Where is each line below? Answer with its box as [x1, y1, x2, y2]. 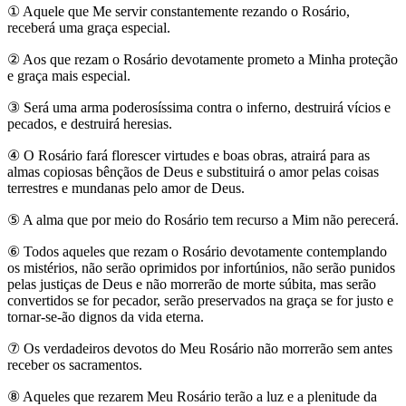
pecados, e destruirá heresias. [7, 115, 172, 131]
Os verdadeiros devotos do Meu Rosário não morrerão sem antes [24, 340, 392, 356]
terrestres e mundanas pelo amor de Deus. [7, 179, 245, 196]
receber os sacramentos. [7, 356, 142, 372]
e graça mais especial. [7, 67, 130, 83]
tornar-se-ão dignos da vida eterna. [7, 308, 204, 324]
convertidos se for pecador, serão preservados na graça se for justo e [7, 292, 393, 308]
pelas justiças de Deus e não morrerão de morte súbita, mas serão [7, 275, 376, 292]
